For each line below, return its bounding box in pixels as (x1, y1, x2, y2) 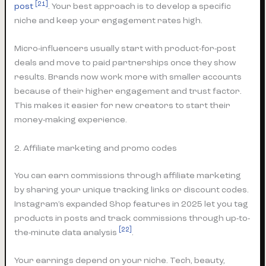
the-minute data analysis (14, 227, 119, 237)
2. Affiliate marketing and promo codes (14, 142, 178, 153)
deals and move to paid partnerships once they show (14, 58, 237, 68)
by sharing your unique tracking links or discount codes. (14, 184, 249, 195)
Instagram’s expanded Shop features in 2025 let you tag (14, 198, 249, 209)
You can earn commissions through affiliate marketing (14, 170, 242, 180)
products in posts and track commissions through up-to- (14, 213, 251, 223)
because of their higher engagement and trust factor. (14, 86, 242, 97)
